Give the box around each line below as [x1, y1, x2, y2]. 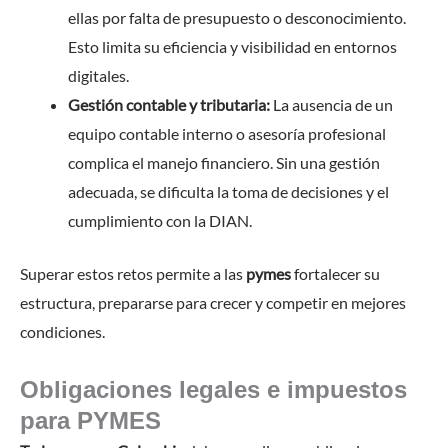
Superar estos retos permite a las [20, 263, 246, 283]
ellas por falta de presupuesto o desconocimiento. [68, 7, 406, 27]
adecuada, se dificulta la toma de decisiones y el [68, 181, 389, 201]
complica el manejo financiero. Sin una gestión [68, 152, 380, 172]
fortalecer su [291, 263, 380, 283]
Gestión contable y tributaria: [68, 94, 270, 114]
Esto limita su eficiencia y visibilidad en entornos [68, 36, 397, 56]
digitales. [68, 65, 129, 85]
